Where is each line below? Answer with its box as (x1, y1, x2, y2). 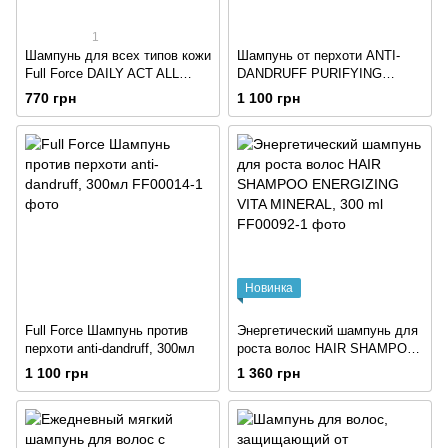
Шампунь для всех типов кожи (25, 48, 211, 64)
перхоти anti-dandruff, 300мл (25, 340, 195, 356)
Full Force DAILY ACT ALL (25, 66, 179, 82)
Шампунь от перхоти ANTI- (237, 48, 400, 64)
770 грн (25, 90, 76, 107)
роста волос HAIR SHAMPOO (237, 340, 417, 356)
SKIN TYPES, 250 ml (25, 84, 151, 100)
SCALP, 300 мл (237, 84, 328, 100)
